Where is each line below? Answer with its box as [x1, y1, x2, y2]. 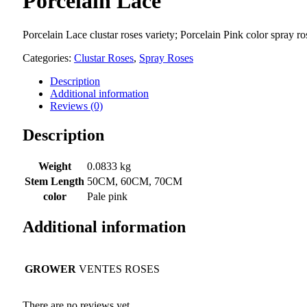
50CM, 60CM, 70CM [87, 175, 182, 187]
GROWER [25, 263, 76, 275]
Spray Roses [139, 51, 193, 64]
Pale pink [87, 190, 127, 202]
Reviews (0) [50, 99, 103, 112]
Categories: [23, 51, 74, 64]
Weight [38, 160, 71, 172]
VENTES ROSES [79, 263, 160, 275]
